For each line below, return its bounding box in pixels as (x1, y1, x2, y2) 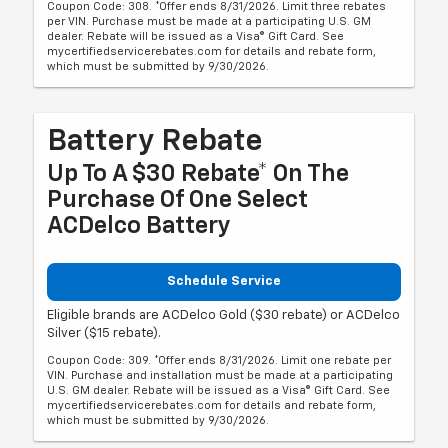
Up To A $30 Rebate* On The (47, 161, 350, 186)
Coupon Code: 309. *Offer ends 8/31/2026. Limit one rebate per (47, 355, 392, 367)
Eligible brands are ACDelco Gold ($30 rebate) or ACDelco (47, 309, 401, 323)
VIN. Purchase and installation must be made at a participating (47, 370, 394, 382)
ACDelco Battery (47, 213, 232, 238)
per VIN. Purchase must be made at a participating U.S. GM (47, 15, 372, 27)
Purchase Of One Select (47, 187, 309, 212)
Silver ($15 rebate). (47, 327, 162, 341)
